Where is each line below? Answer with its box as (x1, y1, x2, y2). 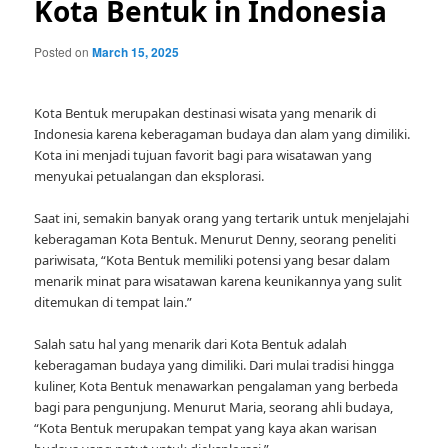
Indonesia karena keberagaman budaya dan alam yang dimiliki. (34, 125, 411, 144)
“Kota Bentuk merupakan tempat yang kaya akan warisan (34, 419, 378, 438)
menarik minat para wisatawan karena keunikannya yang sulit (34, 272, 403, 291)
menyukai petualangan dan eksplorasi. (34, 167, 265, 186)
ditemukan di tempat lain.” (34, 293, 193, 312)
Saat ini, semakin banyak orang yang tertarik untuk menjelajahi (34, 209, 410, 228)
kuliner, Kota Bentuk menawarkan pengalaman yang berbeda (34, 377, 399, 396)
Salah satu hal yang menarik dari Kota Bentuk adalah (34, 335, 348, 354)
